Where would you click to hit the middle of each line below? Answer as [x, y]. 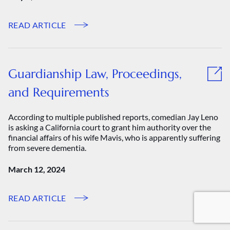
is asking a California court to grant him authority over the [110, 127]
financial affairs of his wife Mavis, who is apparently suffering [114, 137]
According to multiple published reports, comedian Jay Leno [113, 117]
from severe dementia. [47, 148]
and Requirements [59, 92]
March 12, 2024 [37, 169]
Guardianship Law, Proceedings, [95, 74]
